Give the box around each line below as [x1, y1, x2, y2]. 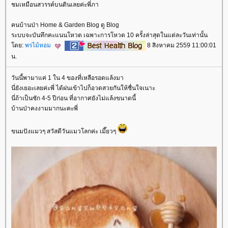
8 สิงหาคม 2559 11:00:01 [146, 42, 216, 49]
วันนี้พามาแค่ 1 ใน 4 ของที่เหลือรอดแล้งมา [11, 74, 124, 81]
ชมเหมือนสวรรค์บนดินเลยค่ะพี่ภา [11, 1, 99, 9]
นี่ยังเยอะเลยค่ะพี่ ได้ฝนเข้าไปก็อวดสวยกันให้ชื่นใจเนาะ [11, 84, 155, 92]
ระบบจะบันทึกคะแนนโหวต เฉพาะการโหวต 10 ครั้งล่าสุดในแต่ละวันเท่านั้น [11, 32, 208, 39]
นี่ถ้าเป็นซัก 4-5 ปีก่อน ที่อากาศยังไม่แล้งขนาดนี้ [11, 94, 136, 102]
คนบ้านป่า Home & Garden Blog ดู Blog [11, 21, 119, 29]
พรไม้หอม [25, 42, 52, 49]
